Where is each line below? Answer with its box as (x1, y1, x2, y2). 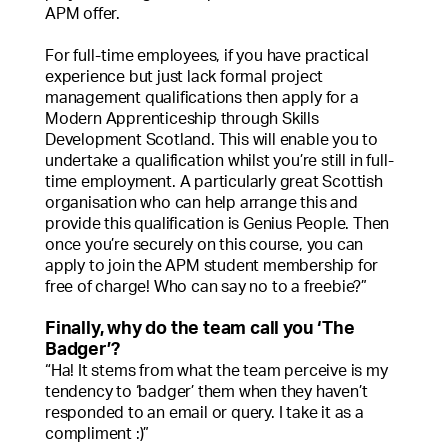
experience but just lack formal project (45, 68, 324, 85)
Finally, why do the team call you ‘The (45, 319, 355, 338)
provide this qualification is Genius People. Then (45, 215, 390, 232)
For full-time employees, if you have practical (45, 47, 369, 64)
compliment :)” (45, 425, 150, 442)
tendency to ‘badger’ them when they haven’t (45, 383, 368, 400)
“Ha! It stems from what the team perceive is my (45, 362, 388, 379)
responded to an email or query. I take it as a (45, 404, 364, 421)
